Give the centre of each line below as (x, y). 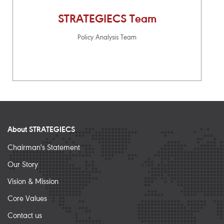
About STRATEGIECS (41, 130)
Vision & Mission (33, 182)
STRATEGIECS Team (107, 19)
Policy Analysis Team (107, 38)
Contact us (25, 216)
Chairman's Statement (44, 148)
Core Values (27, 199)
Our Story (23, 165)
